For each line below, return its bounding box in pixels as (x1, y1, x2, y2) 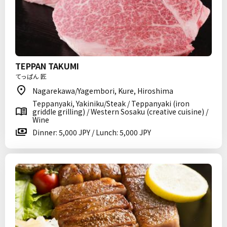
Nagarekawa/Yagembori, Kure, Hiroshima (32, 86, 173, 96)
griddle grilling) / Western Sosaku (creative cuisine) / (32, 106, 208, 117)
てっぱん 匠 (15, 72, 47, 81)
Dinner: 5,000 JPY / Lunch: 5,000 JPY (32, 127, 151, 137)
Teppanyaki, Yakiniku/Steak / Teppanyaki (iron (32, 98, 190, 108)
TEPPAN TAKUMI (15, 60, 79, 72)
